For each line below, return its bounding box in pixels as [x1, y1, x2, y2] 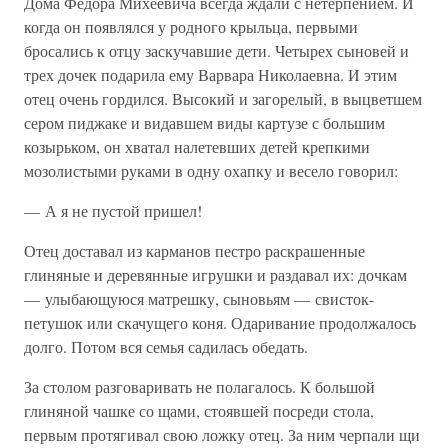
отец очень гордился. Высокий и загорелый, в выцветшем [24, 88, 422, 109]
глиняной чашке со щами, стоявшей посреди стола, [24, 400, 374, 421]
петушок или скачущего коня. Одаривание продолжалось [24, 312, 416, 333]
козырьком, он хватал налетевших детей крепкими [24, 136, 370, 157]
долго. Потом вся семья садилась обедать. [24, 336, 308, 357]
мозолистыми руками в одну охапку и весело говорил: [24, 160, 398, 181]
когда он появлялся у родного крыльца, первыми [24, 16, 358, 37]
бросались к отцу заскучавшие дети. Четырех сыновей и [24, 40, 409, 61]
